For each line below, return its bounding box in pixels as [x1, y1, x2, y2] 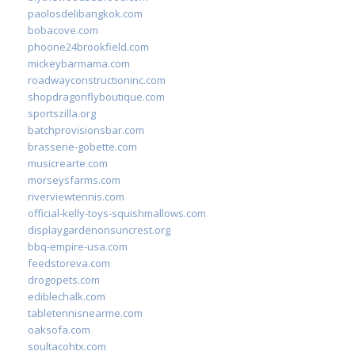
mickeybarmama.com [28, 55, 130, 71]
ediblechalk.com [28, 288, 105, 303]
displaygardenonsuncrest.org [28, 222, 170, 237]
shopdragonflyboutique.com [28, 89, 165, 104]
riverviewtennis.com [28, 189, 124, 204]
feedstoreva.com [28, 255, 110, 270]
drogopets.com [28, 272, 100, 287]
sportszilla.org [28, 105, 96, 120]
